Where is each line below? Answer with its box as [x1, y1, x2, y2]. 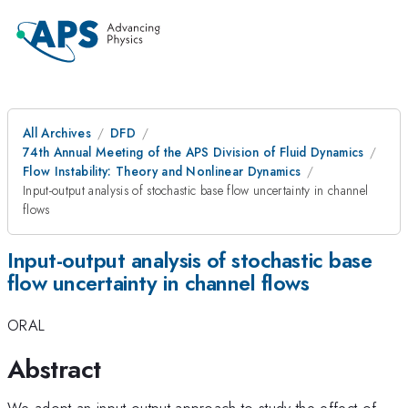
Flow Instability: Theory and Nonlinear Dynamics [23, 162, 301, 180]
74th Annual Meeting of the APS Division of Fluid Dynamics [23, 143, 364, 161]
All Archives [23, 124, 91, 142]
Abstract [7, 350, 101, 388]
